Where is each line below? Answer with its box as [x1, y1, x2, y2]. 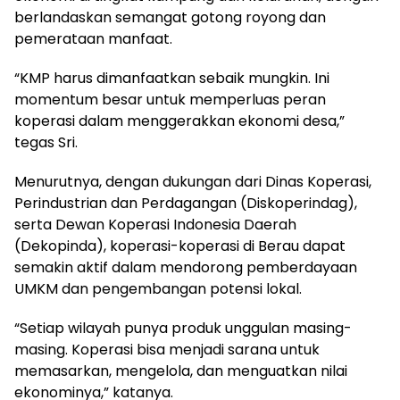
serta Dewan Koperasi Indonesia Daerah [14, 213, 296, 235]
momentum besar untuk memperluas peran [14, 88, 326, 110]
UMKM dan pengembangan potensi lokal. [14, 278, 302, 299]
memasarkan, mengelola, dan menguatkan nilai [14, 360, 347, 381]
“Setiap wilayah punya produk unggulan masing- [14, 317, 352, 338]
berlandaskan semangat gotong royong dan [14, 6, 326, 28]
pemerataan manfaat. [14, 28, 172, 49]
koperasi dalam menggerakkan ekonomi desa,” [14, 110, 345, 131]
